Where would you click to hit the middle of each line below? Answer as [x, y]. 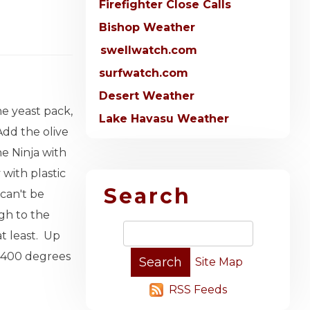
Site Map [219, 262]
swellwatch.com [149, 51]
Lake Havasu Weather [164, 119]
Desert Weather [147, 96]
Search [147, 197]
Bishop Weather [147, 28]
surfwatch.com [144, 73]
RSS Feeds [198, 290]
